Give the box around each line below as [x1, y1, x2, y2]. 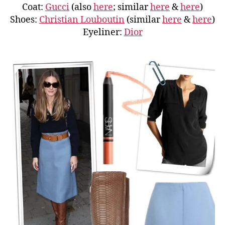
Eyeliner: [82, 26, 124, 38]
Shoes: [10, 14, 39, 26]
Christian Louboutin [39, 14, 125, 26]
